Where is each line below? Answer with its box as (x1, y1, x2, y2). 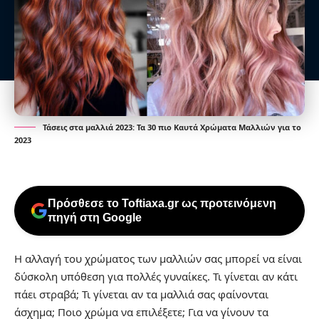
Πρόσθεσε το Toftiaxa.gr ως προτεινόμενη (48, 197, 276, 209)
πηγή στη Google (48, 211, 142, 224)
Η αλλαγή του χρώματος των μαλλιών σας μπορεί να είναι (14, 251, 302, 266)
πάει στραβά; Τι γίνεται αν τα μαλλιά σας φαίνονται (14, 286, 268, 301)
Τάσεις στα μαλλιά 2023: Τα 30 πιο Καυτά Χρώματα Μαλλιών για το (43, 121, 301, 132)
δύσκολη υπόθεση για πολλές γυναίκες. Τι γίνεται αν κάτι (14, 268, 298, 283)
